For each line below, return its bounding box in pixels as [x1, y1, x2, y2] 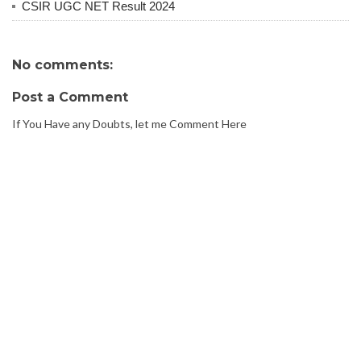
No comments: [12, 57, 113, 73]
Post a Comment [12, 89, 128, 106]
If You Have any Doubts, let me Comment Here [12, 117, 247, 131]
